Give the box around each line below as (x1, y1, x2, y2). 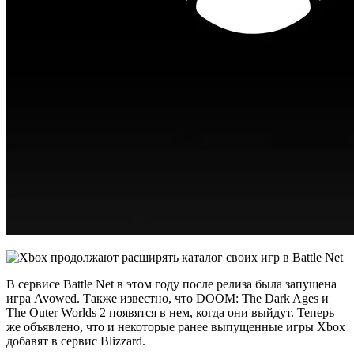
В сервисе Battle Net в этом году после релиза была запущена (6, 277, 337, 291)
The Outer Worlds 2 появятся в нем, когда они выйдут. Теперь (6, 305, 334, 319)
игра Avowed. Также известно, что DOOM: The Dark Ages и (6, 291, 329, 305)
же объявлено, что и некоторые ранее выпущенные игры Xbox (6, 319, 345, 333)
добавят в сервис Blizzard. (6, 333, 145, 348)
